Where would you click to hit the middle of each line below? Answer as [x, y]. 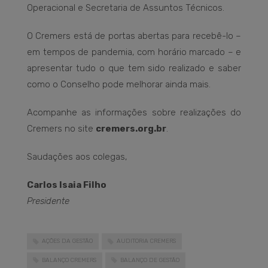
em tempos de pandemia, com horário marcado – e [134, 52]
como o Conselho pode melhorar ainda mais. [119, 85]
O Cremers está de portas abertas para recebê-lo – [134, 36]
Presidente [48, 201]
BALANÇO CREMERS [69, 260]
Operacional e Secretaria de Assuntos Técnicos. [126, 8]
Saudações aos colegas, [77, 157]
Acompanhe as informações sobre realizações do [134, 113]
